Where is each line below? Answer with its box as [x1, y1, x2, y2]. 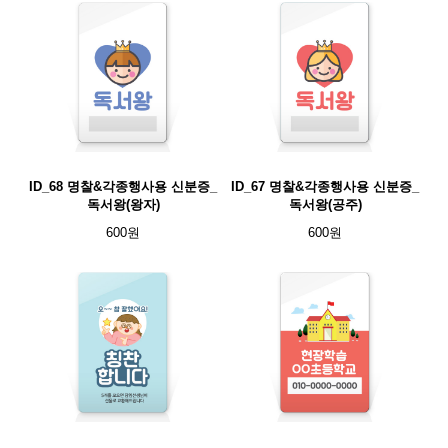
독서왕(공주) [288, 197, 362, 212]
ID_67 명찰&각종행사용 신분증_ [231, 179, 419, 194]
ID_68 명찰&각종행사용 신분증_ [29, 179, 217, 194]
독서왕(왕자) [86, 197, 160, 212]
